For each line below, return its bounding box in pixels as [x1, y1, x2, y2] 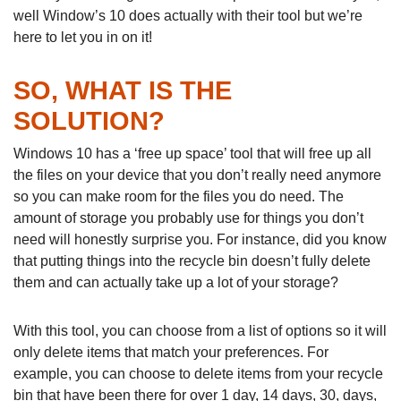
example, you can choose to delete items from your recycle [13, 366, 383, 382]
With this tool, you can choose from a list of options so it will [13, 323, 387, 339]
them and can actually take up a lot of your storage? [13, 275, 338, 291]
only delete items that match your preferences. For [13, 345, 328, 361]
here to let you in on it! [13, 30, 152, 46]
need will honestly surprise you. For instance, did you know [13, 232, 387, 248]
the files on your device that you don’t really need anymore [13, 167, 381, 183]
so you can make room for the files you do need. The [13, 189, 344, 205]
